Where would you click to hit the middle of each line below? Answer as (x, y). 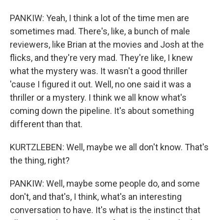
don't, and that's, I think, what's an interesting (96, 197)
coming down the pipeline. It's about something (102, 111)
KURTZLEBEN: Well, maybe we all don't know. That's (109, 147)
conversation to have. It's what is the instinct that (105, 210)
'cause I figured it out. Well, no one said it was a (100, 84)
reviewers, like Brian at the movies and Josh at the (107, 44)
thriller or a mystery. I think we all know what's (98, 97)
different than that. (46, 124)
